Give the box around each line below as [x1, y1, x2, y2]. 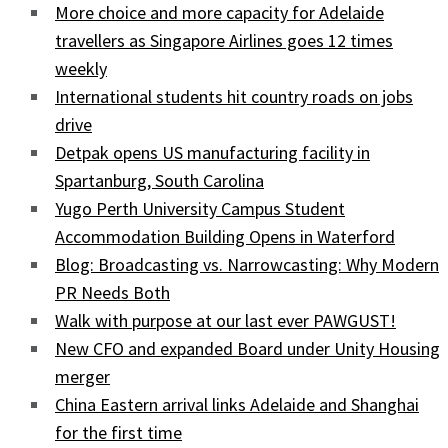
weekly [55, 57, 107, 81]
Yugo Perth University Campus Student [55, 197, 345, 221]
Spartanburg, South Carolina [55, 169, 264, 193]
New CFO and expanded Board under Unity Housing [55, 337, 440, 361]
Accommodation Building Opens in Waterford [55, 225, 395, 249]
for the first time [55, 421, 182, 445]
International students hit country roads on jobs [55, 85, 413, 109]
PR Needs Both [55, 281, 170, 305]
